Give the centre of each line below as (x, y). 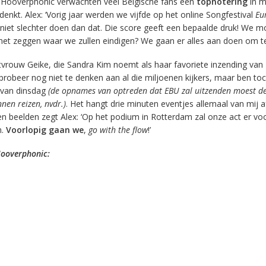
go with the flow (118, 129)
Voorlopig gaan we (45, 129)
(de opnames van (79, 90)
